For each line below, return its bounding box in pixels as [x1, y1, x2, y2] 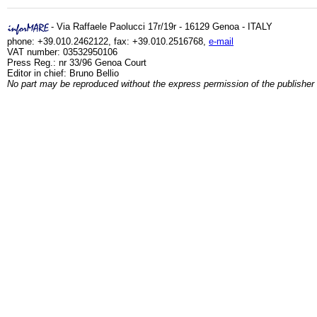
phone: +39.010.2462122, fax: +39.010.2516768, [7, 36, 209, 47]
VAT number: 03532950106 [7, 47, 117, 57]
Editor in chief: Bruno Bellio [7, 68, 119, 79]
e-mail [209, 36, 234, 47]
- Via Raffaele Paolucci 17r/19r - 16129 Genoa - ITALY [51, 21, 272, 32]
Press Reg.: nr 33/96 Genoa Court [7, 57, 146, 68]
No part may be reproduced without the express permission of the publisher [7, 79, 314, 89]
